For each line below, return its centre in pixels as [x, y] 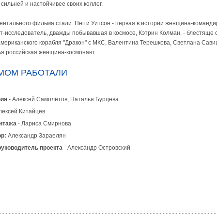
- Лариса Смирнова [45, 124]
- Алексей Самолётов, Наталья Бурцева [63, 99]
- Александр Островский [96, 148]
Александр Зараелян [36, 136]
